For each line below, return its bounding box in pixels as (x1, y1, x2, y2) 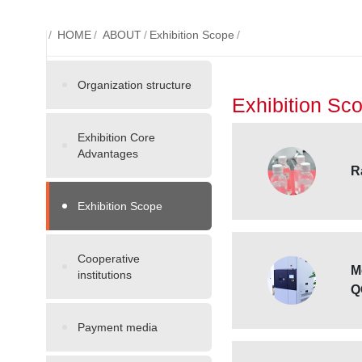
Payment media (78, 321, 158, 334)
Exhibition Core (78, 131, 155, 144)
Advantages (78, 147, 138, 160)
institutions (78, 268, 132, 281)
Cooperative (78, 252, 140, 265)
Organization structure (78, 78, 192, 91)
